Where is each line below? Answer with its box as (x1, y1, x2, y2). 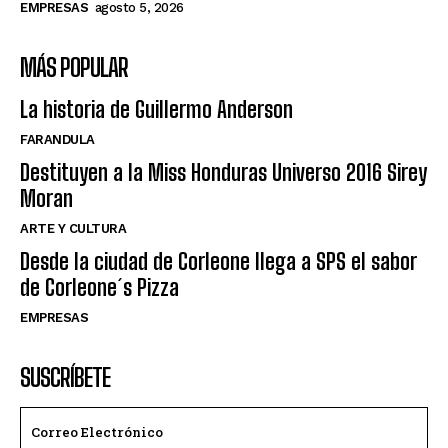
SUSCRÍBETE (20, 362, 110, 392)
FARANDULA (20, 131, 95, 147)
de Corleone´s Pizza (20, 273, 179, 301)
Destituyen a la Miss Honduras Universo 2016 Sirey (20, 158, 427, 186)
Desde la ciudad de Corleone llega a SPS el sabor (20, 247, 416, 275)
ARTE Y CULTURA (20, 220, 126, 236)
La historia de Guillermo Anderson (20, 95, 293, 123)
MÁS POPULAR (20, 52, 128, 82)
